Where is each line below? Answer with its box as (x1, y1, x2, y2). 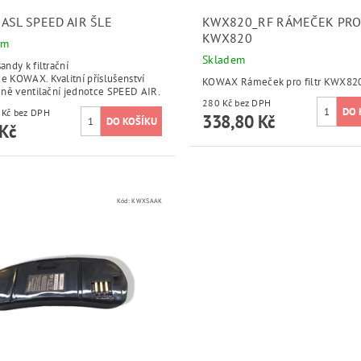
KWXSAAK (131, 196, 163, 205)
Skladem (201, 52, 246, 68)
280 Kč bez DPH (234, 97, 272, 110)
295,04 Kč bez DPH (13, 106, 50, 119)
